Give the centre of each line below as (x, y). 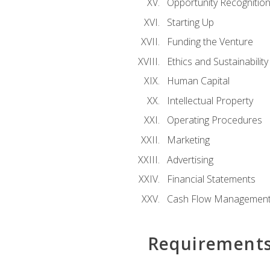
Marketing (188, 140)
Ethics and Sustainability (217, 61)
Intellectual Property (210, 100)
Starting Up (190, 22)
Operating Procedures (214, 120)
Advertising (190, 159)
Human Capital (198, 81)
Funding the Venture (210, 42)
